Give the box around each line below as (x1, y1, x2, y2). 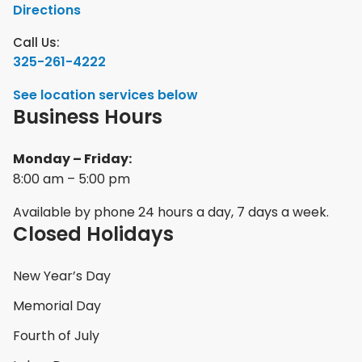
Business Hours (13, 103, 162, 130)
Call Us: (13, 34, 60, 51)
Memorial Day (13, 297, 101, 315)
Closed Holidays (13, 221, 174, 247)
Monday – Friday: (13, 149, 132, 168)
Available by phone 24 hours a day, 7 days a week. (13, 203, 329, 221)
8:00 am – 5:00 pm (13, 170, 130, 188)
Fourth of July (13, 326, 99, 345)
